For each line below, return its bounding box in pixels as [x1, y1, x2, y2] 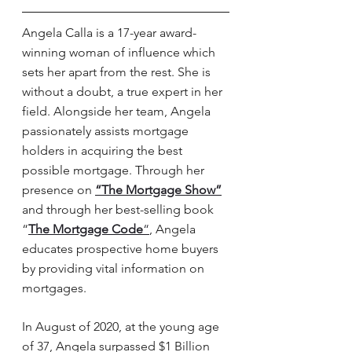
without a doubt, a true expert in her [22, 84, 225, 99]
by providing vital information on [22, 261, 207, 276]
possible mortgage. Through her [22, 163, 207, 178]
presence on [22, 182, 95, 197]
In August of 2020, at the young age [22, 319, 222, 334]
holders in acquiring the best [22, 143, 185, 158]
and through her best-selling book [22, 202, 217, 217]
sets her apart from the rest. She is [22, 64, 214, 79]
